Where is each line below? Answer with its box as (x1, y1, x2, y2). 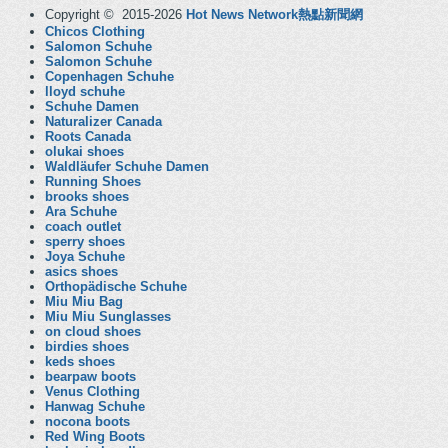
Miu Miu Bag (45, 294, 123, 309)
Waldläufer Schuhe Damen (45, 159, 209, 174)
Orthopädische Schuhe (45, 279, 187, 294)
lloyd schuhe (45, 84, 125, 99)
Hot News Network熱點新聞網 (186, 7, 363, 22)
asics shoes (45, 264, 118, 279)
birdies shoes (45, 339, 129, 354)
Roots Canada (45, 129, 131, 144)
